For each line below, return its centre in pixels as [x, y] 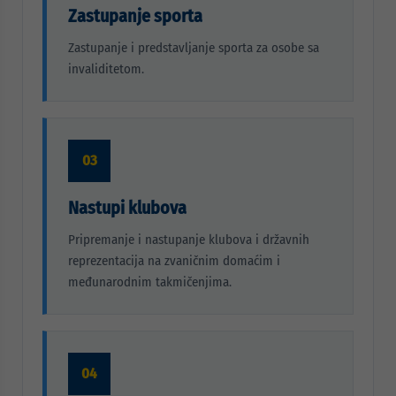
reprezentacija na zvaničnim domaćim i [174, 261]
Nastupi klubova [127, 208]
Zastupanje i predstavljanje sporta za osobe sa [194, 48]
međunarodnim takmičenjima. [150, 282]
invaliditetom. [106, 69]
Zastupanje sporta [135, 16]
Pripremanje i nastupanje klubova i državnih [189, 240]
